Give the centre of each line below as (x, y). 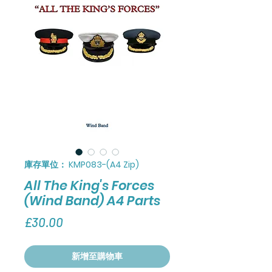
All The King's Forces (89, 185)
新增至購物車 (97, 256)
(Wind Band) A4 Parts (92, 200)
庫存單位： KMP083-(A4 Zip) (82, 164)
